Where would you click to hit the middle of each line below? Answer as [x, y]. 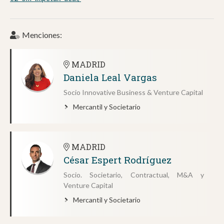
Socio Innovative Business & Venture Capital [133, 92]
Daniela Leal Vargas [110, 77]
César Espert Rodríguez [117, 160]
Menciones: [42, 35]
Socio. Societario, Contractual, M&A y [134, 175]
